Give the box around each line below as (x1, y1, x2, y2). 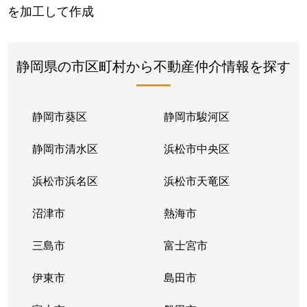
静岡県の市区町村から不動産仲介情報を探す (16, 55, 291, 75)
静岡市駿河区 (163, 108, 230, 124)
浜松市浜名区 (32, 172, 99, 188)
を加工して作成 (8, 1, 95, 20)
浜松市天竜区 (163, 172, 230, 188)
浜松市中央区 (163, 140, 230, 156)
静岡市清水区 (32, 140, 99, 156)
